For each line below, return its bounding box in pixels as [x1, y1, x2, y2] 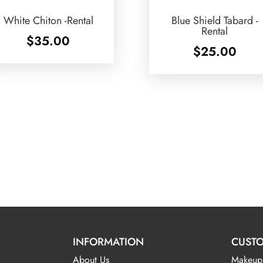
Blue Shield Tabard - [171, 13, 258, 28]
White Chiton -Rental [3, 13, 93, 28]
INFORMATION [73, 234, 144, 250]
